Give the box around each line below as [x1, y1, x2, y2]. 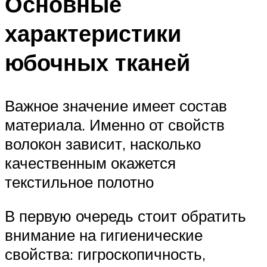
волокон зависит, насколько [5, 133, 201, 153]
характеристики [5, 18, 181, 48]
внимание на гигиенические [5, 225, 203, 245]
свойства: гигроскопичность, [5, 244, 206, 264]
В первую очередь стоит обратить [5, 206, 246, 226]
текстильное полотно [5, 172, 154, 191]
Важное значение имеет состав [5, 95, 227, 115]
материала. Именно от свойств [5, 114, 225, 134]
